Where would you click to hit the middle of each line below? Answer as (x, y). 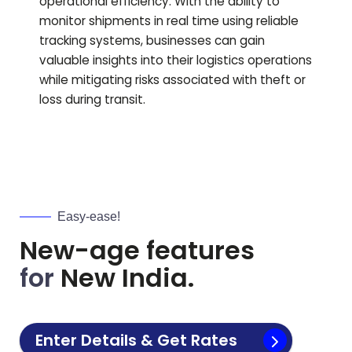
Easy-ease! (89, 217)
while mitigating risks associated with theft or (172, 80)
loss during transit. (92, 100)
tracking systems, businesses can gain (152, 41)
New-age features (137, 251)
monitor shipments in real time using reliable (169, 21)
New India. (124, 278)
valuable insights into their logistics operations (176, 60)
